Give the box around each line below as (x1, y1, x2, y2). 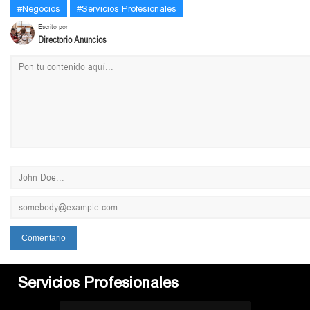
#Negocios (17, 3, 60, 14)
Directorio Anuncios (38, 33, 107, 46)
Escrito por (38, 21, 68, 32)
